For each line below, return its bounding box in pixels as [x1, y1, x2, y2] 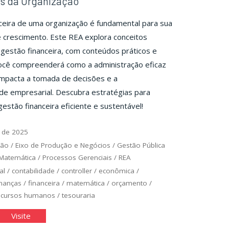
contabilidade [12, 166, 55, 175]
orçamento [111, 178, 147, 188]
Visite [11, 210, 31, 221]
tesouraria [61, 190, 95, 200]
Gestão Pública [117, 140, 166, 150]
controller [61, 166, 93, 175]
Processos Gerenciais [42, 152, 112, 162]
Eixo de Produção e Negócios [15, 140, 111, 150]
